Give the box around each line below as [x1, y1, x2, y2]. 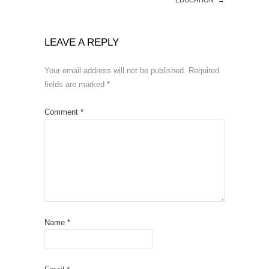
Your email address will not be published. [44, 65, 186, 75]
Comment [44, 107, 80, 116]
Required [189, 65, 219, 75]
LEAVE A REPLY [44, 36, 119, 48]
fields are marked [44, 79, 107, 89]
